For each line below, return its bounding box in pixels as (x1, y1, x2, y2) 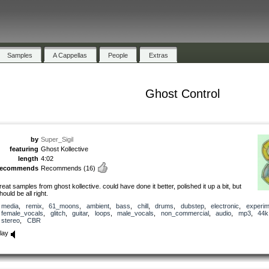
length (18, 154, 38, 162)
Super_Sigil (41, 135, 73, 143)
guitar (72, 209, 88, 217)
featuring (10, 145, 38, 153)
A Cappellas (53, 51, 88, 59)
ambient (86, 202, 109, 210)
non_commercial (160, 209, 209, 217)
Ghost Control (145, 86, 220, 100)
